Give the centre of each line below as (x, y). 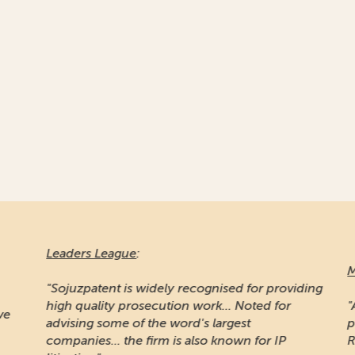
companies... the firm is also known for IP (159, 340)
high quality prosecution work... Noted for (161, 305)
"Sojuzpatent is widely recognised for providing (177, 288)
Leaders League (84, 253)
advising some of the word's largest (141, 323)
